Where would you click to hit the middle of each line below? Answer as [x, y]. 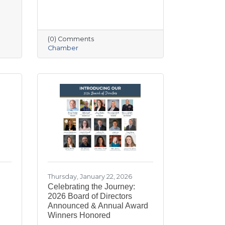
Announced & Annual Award [98, 205]
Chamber [63, 48]
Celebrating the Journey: [91, 186]
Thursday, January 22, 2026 [90, 176]
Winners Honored [79, 215]
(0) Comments [71, 39]
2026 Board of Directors [90, 196]
